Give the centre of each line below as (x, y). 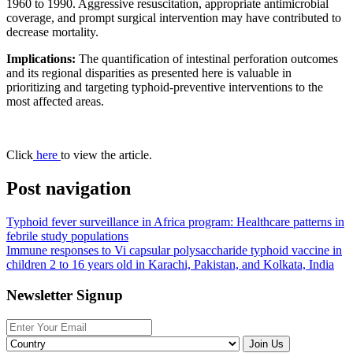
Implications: (43, 59)
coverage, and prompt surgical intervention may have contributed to (174, 18)
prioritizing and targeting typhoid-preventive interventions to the (165, 87)
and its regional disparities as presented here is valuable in (149, 73)
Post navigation (69, 189)
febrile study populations (67, 236)
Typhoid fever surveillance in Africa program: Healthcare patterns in (175, 222)
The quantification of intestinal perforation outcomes (208, 59)
